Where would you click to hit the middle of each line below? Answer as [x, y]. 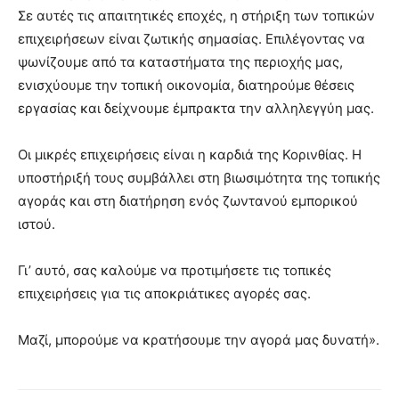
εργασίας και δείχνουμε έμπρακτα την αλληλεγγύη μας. [196, 108]
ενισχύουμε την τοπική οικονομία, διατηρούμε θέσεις [186, 85]
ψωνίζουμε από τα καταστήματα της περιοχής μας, [180, 61]
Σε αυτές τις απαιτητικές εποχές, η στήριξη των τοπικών [196, 15]
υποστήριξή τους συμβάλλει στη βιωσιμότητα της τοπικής [199, 177]
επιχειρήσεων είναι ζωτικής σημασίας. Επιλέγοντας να [191, 38]
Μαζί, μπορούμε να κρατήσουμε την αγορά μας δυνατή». [199, 339]
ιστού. [37, 224]
